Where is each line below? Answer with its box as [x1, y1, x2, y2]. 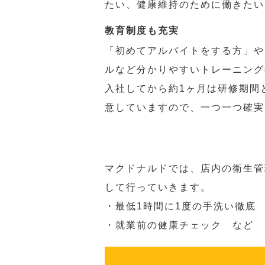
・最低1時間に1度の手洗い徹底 [105, 201, 256, 211]
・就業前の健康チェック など [105, 220, 254, 230]
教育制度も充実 [105, 25, 179, 35]
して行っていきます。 [105, 182, 211, 192]
